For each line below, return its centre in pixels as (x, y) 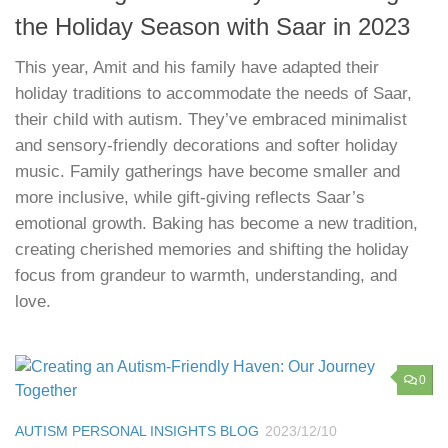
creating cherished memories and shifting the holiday (212, 249)
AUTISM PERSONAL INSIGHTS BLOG (137, 430)
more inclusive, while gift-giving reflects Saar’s (190, 197)
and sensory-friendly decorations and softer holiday (206, 145)
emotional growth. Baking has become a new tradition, (216, 223)
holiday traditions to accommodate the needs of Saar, (213, 93)
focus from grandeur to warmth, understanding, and (206, 275)
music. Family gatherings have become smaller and (207, 171)
